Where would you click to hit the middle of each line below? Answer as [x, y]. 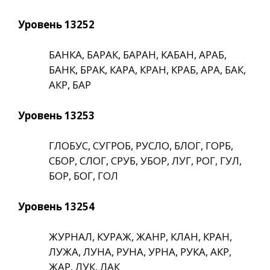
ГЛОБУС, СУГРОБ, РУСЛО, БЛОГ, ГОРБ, [141, 146]
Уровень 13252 [56, 24]
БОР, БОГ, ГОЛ [83, 176]
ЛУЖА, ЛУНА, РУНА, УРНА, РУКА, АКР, [140, 252]
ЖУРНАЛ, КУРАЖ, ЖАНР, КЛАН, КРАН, [140, 237]
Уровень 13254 [56, 206]
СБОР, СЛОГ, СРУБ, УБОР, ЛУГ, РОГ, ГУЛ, [145, 161]
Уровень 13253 [56, 115]
